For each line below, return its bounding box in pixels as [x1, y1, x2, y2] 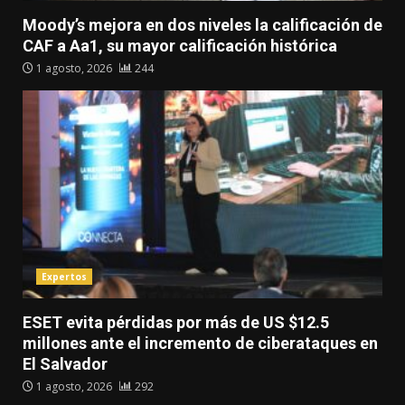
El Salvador [23, 354, 108, 374]
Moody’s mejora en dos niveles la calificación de [23, 15, 382, 35]
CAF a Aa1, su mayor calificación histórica [23, 36, 337, 56]
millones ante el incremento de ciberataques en [23, 334, 378, 353]
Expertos [42, 270, 87, 284]
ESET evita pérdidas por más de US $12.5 [23, 313, 329, 333]
